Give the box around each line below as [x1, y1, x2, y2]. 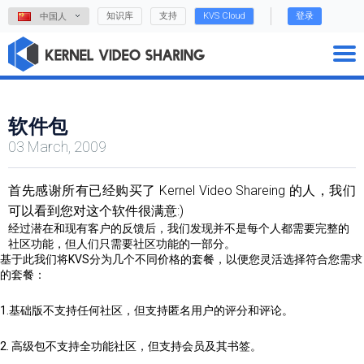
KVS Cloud [203, 11, 245, 21]
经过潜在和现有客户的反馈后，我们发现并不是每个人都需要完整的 [8, 222, 349, 235]
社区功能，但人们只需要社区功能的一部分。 [8, 237, 236, 250]
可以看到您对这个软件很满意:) [8, 203, 184, 219]
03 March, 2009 [8, 138, 106, 155]
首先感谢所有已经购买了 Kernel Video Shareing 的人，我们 [8, 183, 356, 198]
